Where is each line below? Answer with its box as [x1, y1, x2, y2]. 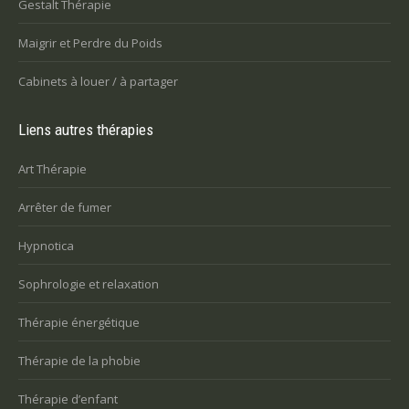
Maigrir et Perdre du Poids [18, 35, 163, 52]
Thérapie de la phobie [18, 352, 141, 370]
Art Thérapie [18, 161, 87, 178]
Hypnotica [18, 237, 74, 255]
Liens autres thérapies [18, 121, 153, 140]
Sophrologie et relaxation [18, 276, 159, 293]
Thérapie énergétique [18, 314, 140, 331]
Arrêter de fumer [18, 199, 111, 216]
